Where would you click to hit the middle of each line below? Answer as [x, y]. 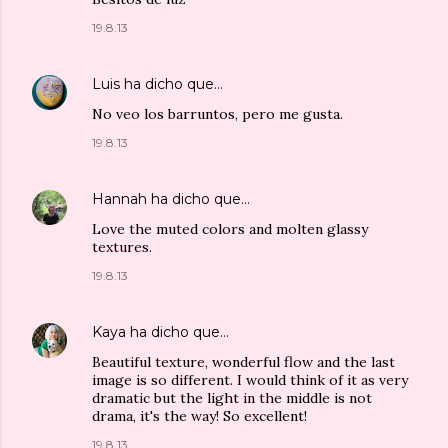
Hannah [119, 198]
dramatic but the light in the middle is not [232, 397]
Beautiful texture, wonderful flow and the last [243, 361]
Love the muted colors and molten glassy [230, 228]
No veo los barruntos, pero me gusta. [217, 113]
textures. [122, 246]
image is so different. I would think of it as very [250, 379]
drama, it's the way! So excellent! [199, 415]
